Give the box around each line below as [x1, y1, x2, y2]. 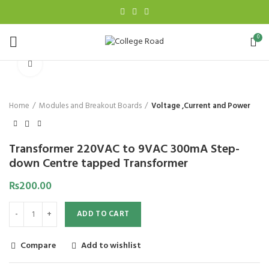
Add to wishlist [81, 239, 141, 253]
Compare [20, 239, 56, 253]
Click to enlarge [42, 58, 99, 70]
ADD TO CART [77, 208, 130, 220]
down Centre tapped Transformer [9, 154, 188, 174]
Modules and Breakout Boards [39, 100, 142, 112]
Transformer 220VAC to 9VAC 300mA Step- [9, 140, 240, 159]
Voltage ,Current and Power [151, 100, 250, 112]
